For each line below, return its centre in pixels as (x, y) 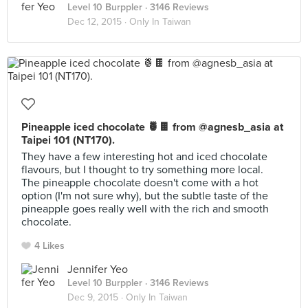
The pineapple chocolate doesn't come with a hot (140, 183)
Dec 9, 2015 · (97, 297)
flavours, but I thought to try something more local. (142, 170)
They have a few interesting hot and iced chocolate (144, 157)
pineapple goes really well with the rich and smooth (145, 209)
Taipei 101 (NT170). (68, 140)
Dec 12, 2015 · (98, 22)
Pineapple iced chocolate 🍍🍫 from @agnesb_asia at (152, 127)
